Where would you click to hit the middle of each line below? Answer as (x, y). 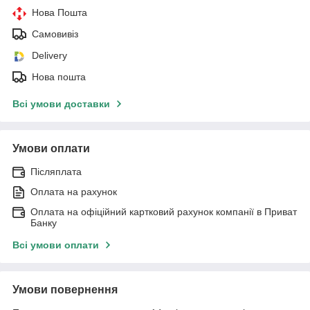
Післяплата (56, 171)
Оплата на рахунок (74, 191)
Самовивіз (55, 34)
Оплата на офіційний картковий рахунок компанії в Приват (164, 211)
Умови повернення (65, 289)
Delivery (49, 55)
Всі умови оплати (56, 245)
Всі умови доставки (61, 103)
